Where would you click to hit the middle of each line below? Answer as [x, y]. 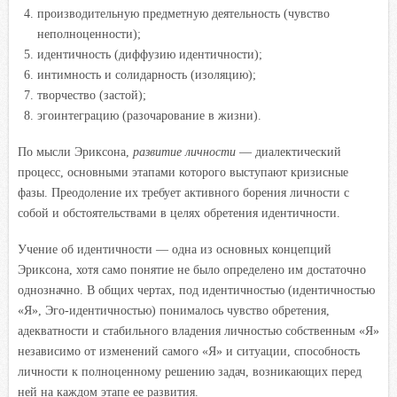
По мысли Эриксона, [75, 152]
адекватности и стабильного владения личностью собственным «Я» [198, 331]
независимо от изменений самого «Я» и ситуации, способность [189, 351]
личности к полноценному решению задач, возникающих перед [190, 371]
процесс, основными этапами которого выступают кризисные [183, 172]
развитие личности [184, 152]
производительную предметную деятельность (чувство [183, 13]
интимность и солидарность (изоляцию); [146, 74]
